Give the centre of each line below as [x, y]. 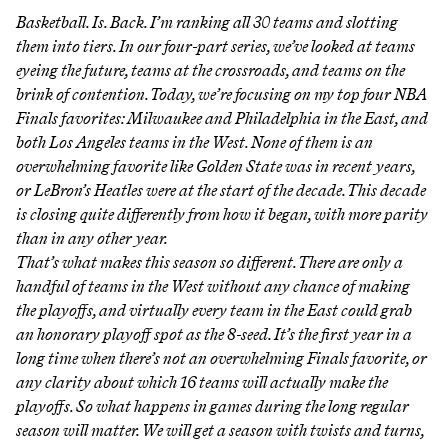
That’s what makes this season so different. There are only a [209, 262]
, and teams [325, 70]
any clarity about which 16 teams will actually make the [202, 382]
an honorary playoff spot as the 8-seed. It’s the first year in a [214, 334]
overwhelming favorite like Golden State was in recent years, [215, 166]
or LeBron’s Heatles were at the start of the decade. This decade [221, 190]
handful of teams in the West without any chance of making [213, 286]
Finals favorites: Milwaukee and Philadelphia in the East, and [222, 118]
